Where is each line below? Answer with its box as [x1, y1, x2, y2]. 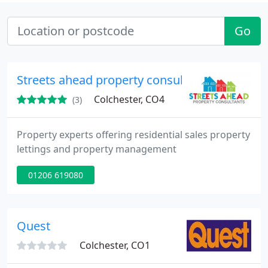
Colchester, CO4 [94, 93, 165, 106]
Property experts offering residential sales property [17, 128, 250, 141]
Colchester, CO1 [80, 239, 150, 252]
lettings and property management [17, 142, 176, 156]
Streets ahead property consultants [17, 72, 211, 88]
